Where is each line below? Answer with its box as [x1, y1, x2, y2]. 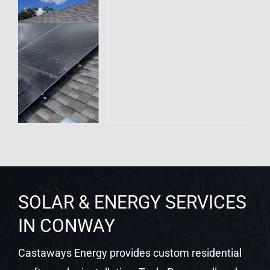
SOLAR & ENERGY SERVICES [17, 191, 246, 213]
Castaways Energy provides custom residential [17, 246, 242, 259]
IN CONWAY [17, 215, 115, 236]
